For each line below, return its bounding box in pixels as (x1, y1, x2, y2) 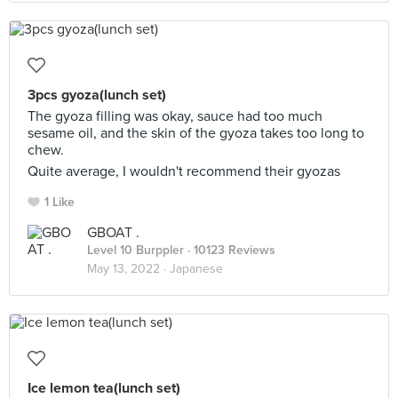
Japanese (170, 261, 223, 276)
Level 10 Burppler (87, 243, 184, 258)
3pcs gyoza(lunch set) (28, 86, 166, 104)
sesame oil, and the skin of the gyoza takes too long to (28, 124, 364, 142)
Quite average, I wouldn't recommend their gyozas (28, 163, 340, 180)
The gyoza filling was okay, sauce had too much (28, 107, 322, 125)
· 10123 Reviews (184, 243, 275, 258)
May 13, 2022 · (87, 261, 170, 276)
